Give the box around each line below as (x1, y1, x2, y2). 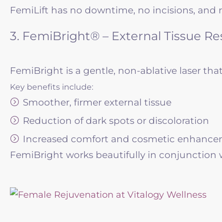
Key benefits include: (10, 82, 93, 92)
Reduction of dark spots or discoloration (23, 115, 209, 127)
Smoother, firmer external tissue (23, 97, 171, 109)
